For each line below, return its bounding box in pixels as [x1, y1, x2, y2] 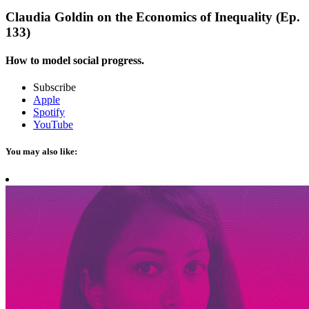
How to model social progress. [6, 54, 144, 66]
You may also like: [6, 146, 77, 157]
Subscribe [33, 81, 76, 94]
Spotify [33, 106, 65, 119]
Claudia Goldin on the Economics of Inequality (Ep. [6, 9, 300, 24]
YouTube [33, 119, 73, 131]
